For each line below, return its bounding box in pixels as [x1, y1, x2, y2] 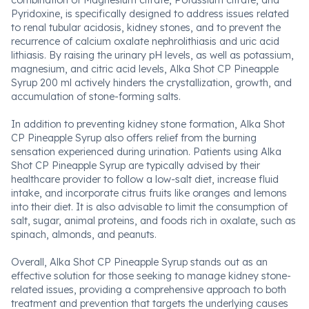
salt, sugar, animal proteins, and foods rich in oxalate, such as [11, 215, 296, 227]
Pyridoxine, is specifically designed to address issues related [11, 8, 289, 20]
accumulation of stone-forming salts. [11, 90, 181, 103]
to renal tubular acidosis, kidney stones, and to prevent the [11, 21, 281, 34]
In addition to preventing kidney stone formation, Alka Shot [11, 118, 285, 130]
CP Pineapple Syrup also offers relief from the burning [11, 132, 257, 144]
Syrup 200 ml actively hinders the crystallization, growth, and [11, 77, 292, 89]
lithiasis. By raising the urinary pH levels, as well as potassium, [11, 49, 294, 61]
